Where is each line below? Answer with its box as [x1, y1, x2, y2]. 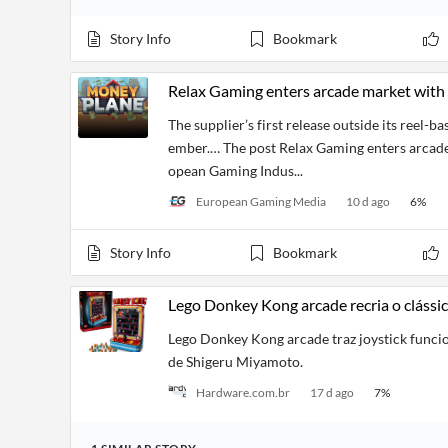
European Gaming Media [196, 193, 326, 209]
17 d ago [310, 384, 354, 400]
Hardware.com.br [196, 384, 290, 400]
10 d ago [346, 193, 390, 209]
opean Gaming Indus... [168, 162, 303, 179]
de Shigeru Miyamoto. [168, 353, 303, 370]
